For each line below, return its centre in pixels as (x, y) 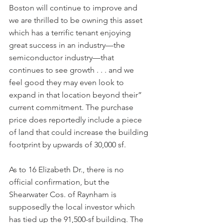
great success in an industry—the (68, 45)
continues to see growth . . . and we (72, 70)
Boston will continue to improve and (74, 7)
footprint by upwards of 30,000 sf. (67, 144)
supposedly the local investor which (73, 207)
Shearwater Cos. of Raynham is (64, 194)
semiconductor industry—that (62, 57)
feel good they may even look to (67, 82)
